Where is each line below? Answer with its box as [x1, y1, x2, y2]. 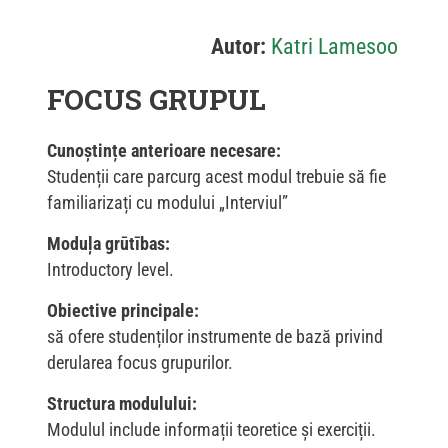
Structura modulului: [47, 393, 197, 415]
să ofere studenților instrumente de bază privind [47, 326, 383, 348]
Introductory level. [47, 259, 174, 281]
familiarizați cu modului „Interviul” [47, 192, 288, 214]
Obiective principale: [47, 300, 199, 322]
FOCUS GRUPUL [47, 81, 266, 119]
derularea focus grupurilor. [47, 352, 233, 374]
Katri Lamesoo [271, 34, 398, 60]
